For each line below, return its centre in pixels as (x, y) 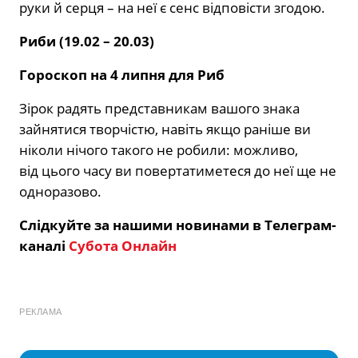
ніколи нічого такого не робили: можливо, (159, 150)
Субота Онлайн (123, 246)
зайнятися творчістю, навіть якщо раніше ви (165, 129)
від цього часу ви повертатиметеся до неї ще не (178, 171)
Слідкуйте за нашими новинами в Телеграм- (177, 225)
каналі (44, 246)
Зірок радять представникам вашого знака (159, 109)
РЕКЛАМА (41, 312)
